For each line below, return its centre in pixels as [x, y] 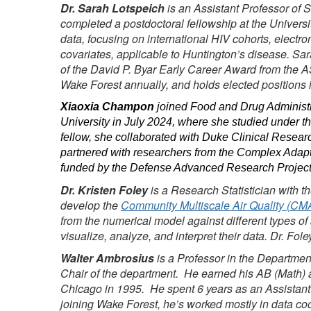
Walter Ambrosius [107, 258]
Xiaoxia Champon [107, 107]
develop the [91, 205]
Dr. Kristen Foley [104, 190]
